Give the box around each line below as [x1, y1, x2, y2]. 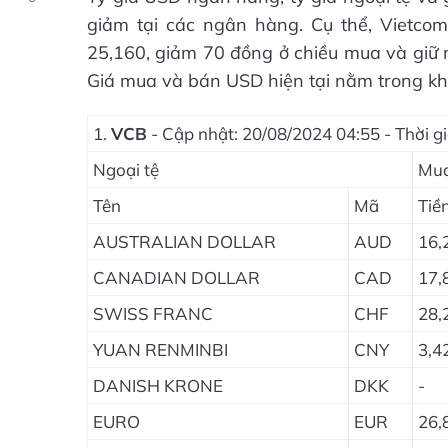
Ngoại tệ [93, 159, 159, 180]
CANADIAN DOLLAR [93, 267, 260, 288]
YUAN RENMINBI [93, 339, 228, 360]
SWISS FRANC [93, 303, 213, 324]
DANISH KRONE [93, 375, 223, 396]
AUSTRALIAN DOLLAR [93, 231, 276, 252]
